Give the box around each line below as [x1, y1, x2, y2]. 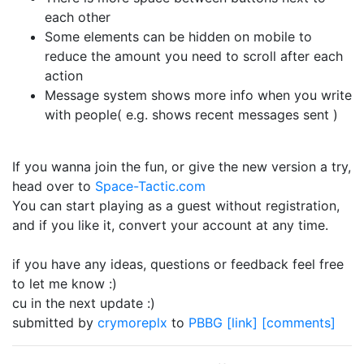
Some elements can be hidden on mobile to [45, 28, 312, 45]
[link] [227, 314, 258, 331]
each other [45, 9, 110, 25]
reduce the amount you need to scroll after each [45, 48, 343, 64]
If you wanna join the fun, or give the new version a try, [12, 158, 351, 175]
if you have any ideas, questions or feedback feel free [12, 256, 344, 272]
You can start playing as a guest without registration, [12, 197, 340, 214]
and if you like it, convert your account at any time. [12, 217, 328, 233]
